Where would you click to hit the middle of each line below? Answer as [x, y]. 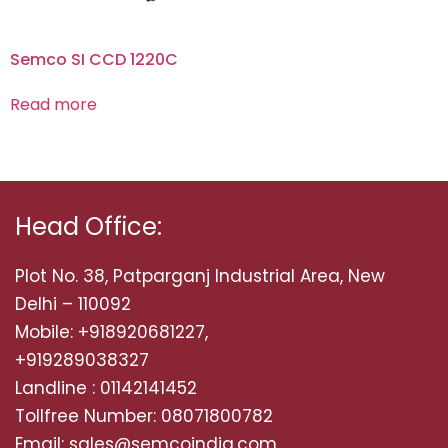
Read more [53, 105]
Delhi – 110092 [73, 304]
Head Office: [88, 227]
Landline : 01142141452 [106, 388]
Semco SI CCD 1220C [94, 60]
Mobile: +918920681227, [111, 332]
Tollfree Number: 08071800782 [144, 416]
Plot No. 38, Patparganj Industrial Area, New [200, 276]
